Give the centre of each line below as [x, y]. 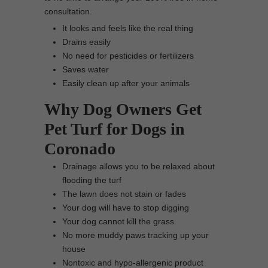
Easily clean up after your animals [126, 83]
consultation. [68, 11]
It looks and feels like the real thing [128, 28]
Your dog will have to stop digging [126, 208]
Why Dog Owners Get [123, 109]
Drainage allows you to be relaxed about [138, 166]
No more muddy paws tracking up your [135, 235]
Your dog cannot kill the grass [118, 221]
